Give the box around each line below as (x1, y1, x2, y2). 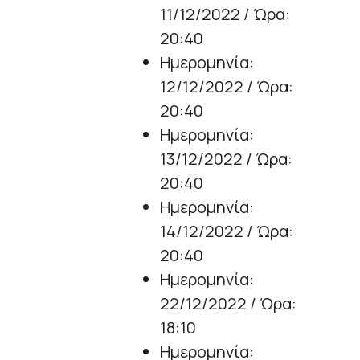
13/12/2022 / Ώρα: (160, 148, 292, 170)
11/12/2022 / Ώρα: (160, 3, 290, 26)
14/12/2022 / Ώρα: (160, 220, 293, 243)
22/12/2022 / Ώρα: (160, 292, 297, 315)
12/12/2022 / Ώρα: (160, 76, 293, 98)
